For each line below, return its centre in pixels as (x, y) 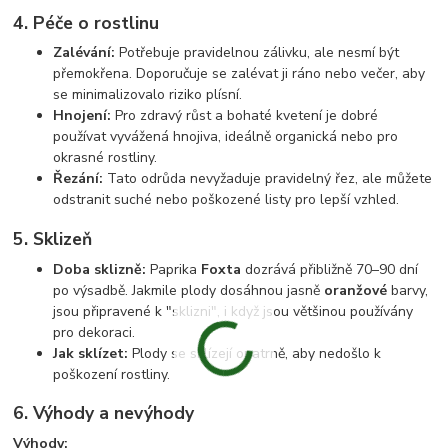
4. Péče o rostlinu (86, 22)
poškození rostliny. (112, 374)
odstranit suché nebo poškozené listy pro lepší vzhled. (226, 200)
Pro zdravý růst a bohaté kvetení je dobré (245, 116)
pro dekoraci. (94, 332)
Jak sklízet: (91, 353)
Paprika (174, 269)
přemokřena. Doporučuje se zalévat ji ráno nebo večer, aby (239, 74)
